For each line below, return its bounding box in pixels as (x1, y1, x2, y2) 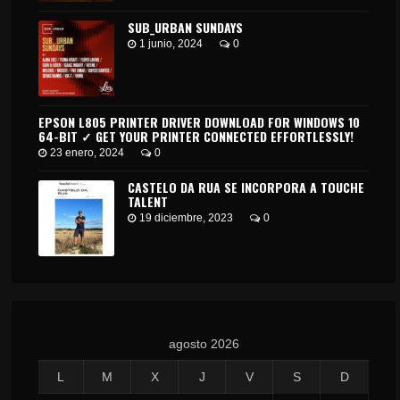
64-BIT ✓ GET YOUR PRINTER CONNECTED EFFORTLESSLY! (38, 127, 354, 146)
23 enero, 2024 (50, 146, 125, 159)
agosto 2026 (168, 337, 239, 351)
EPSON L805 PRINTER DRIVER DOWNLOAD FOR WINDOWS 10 (38, 112, 361, 131)
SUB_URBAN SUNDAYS (128, 18, 244, 37)
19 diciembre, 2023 (139, 212, 234, 224)
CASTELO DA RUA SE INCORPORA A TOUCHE (128, 178, 365, 196)
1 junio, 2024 (139, 37, 204, 50)
